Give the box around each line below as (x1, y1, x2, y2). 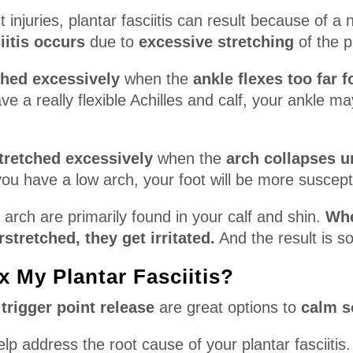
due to (85, 32, 135, 50)
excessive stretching (134, 32, 295, 50)
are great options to (154, 298, 302, 316)
